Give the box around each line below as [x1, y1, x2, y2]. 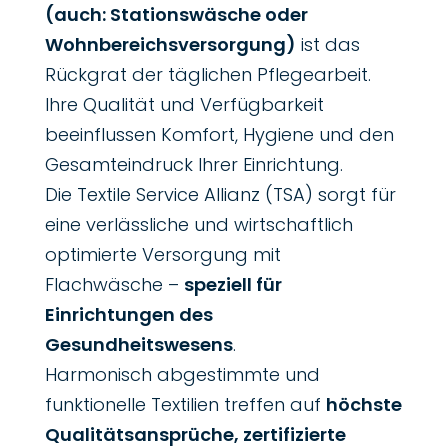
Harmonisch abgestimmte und [44, 361, 320, 387]
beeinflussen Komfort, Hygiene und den [44, 121, 394, 147]
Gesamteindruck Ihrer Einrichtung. [44, 151, 343, 177]
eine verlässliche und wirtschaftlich [44, 211, 353, 237]
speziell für [183, 271, 282, 297]
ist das [295, 31, 360, 57]
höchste [325, 391, 402, 417]
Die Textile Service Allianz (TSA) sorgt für [44, 181, 396, 207]
